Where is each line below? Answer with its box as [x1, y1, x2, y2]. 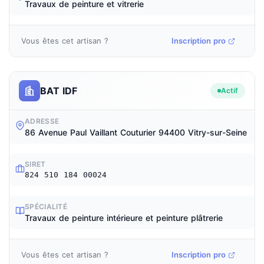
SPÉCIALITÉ [25, 202, 67, 211]
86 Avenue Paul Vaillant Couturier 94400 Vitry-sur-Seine [25, 127, 247, 137]
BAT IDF [40, 84, 77, 97]
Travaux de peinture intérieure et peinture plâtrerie [25, 213, 223, 223]
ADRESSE [25, 117, 60, 126]
